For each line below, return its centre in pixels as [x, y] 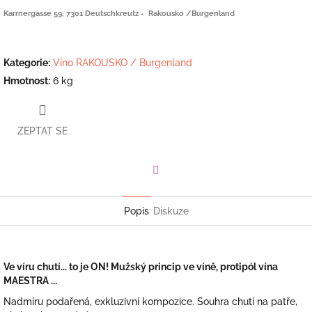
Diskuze [171, 211]
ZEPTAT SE [42, 131]
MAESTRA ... [30, 281]
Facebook [178, 190]
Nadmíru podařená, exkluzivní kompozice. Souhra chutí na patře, [150, 302]
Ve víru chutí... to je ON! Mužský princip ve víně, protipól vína [141, 267]
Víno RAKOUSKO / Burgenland [123, 62]
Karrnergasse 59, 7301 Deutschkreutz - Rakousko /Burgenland [119, 13]
